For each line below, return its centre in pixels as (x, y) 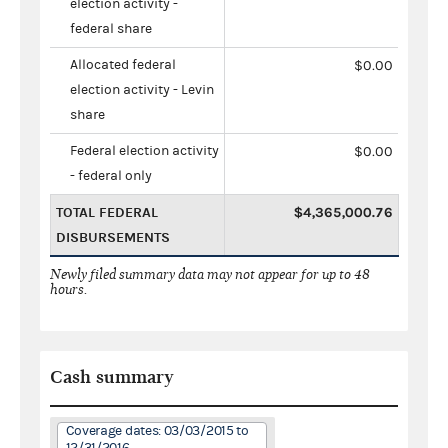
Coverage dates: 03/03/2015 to (157, 430)
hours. (69, 289)
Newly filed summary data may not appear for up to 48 (210, 274)
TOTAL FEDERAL (107, 212)
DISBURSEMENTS (113, 237)
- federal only (111, 175)
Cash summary (112, 377)
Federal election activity (144, 150)
